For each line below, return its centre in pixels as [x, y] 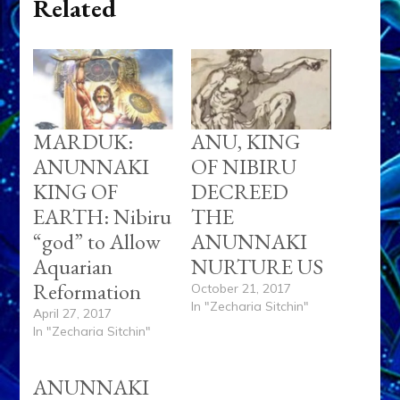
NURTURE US [257, 266]
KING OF [76, 191]
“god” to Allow [97, 241]
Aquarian [73, 266]
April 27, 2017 [73, 313]
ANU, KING [246, 141]
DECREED [240, 191]
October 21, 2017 [241, 288]
